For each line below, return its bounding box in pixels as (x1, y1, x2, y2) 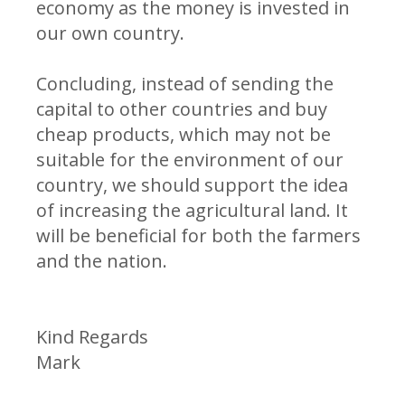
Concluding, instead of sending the (36, 71, 334, 96)
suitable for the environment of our (36, 146, 344, 172)
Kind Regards (36, 324, 148, 349)
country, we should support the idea (36, 172, 348, 197)
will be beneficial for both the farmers (36, 222, 361, 248)
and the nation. (36, 248, 167, 273)
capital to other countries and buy (36, 96, 327, 121)
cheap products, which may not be (36, 121, 331, 146)
